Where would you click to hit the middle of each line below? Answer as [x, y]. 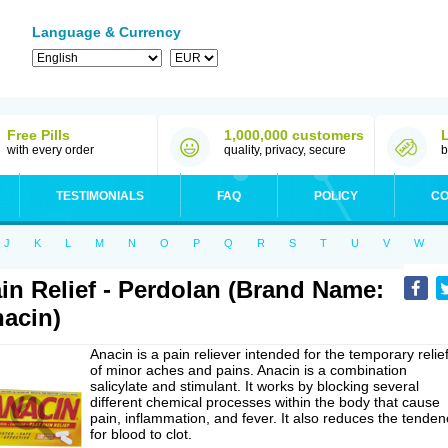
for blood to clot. [141, 434]
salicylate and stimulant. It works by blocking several [254, 386]
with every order [50, 150]
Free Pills [38, 135]
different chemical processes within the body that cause [265, 402]
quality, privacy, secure [285, 150]
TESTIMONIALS [100, 196]
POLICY [336, 196]
